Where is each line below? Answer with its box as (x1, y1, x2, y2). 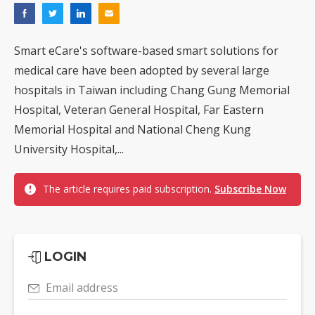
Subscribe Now (214, 182, 286, 196)
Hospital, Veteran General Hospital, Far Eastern (14, 102, 264, 118)
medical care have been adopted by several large (14, 63, 269, 79)
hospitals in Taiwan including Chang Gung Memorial (14, 82, 290, 98)
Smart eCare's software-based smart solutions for (14, 43, 278, 59)
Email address (46, 280, 118, 296)
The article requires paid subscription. (43, 182, 214, 196)
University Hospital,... (14, 141, 124, 157)
